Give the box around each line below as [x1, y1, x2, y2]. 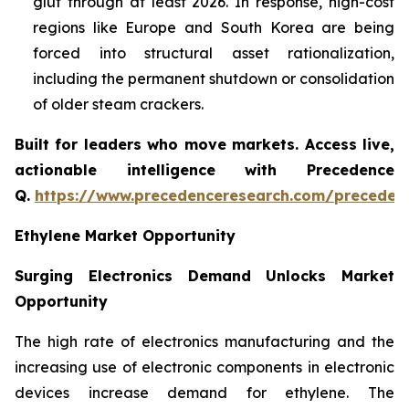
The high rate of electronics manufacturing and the [15, 331, 394, 351]
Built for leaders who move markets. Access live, [15, 134, 394, 153]
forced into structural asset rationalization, [33, 43, 394, 62]
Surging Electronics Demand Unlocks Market [15, 266, 394, 285]
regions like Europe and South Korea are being [33, 17, 394, 37]
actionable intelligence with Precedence [15, 160, 394, 179]
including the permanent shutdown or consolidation [33, 68, 394, 88]
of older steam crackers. [33, 94, 204, 113]
